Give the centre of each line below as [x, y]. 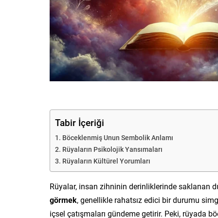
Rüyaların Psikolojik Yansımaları [112, 149]
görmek [63, 200]
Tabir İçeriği [80, 122]
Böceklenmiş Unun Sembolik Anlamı [118, 137]
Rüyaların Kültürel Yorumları [106, 161]
